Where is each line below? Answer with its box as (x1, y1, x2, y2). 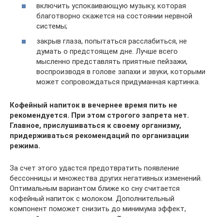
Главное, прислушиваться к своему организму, (10, 121, 181, 130)
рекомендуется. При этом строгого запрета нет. (10, 111, 189, 120)
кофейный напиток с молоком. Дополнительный (10, 194, 174, 203)
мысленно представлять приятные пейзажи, (36, 57, 187, 66)
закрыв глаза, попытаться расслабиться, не (36, 37, 187, 46)
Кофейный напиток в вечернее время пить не (10, 101, 177, 109)
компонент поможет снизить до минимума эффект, (10, 204, 186, 213)
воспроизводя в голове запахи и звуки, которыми (36, 67, 205, 76)
